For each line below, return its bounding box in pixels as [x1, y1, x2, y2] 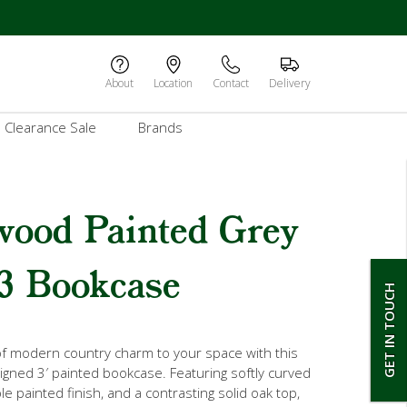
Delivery [269, 75, 311, 91]
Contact [213, 75, 249, 91]
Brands [137, 117, 183, 136]
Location [154, 75, 193, 91]
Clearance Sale [4, 117, 96, 136]
